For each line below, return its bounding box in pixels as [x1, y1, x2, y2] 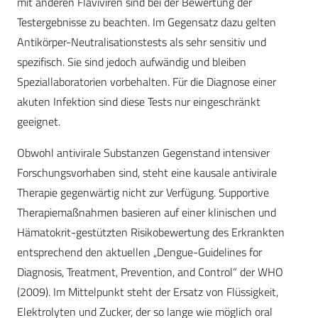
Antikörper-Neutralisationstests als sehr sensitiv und [17, 33, 266, 51]
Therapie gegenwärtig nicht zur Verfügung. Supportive [17, 184, 269, 202]
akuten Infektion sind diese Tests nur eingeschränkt [17, 93, 261, 111]
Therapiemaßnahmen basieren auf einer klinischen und [17, 204, 276, 221]
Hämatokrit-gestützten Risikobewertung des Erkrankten [17, 224, 285, 241]
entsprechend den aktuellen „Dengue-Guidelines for [17, 243, 262, 261]
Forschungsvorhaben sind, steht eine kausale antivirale [17, 164, 277, 182]
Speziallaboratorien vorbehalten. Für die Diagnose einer [17, 73, 276, 91]
